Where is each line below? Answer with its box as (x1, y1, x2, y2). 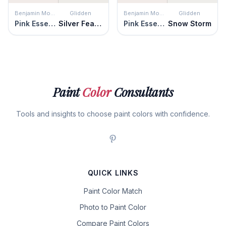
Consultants (111, 84, 174, 100)
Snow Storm (167, 19, 211, 28)
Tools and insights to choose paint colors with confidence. (16, 109, 210, 118)
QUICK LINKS (87, 168, 139, 177)
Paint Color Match (84, 187, 142, 195)
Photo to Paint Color (80, 203, 146, 211)
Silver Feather (94, 19, 101, 28)
